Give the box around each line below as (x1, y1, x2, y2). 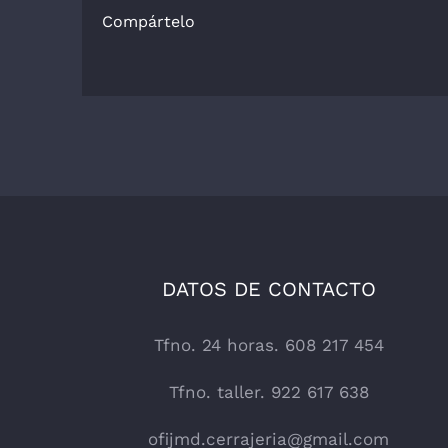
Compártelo (102, 11, 195, 31)
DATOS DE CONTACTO (161, 276, 376, 301)
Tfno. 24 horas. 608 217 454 (153, 334, 384, 355)
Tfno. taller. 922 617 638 (168, 381, 369, 402)
